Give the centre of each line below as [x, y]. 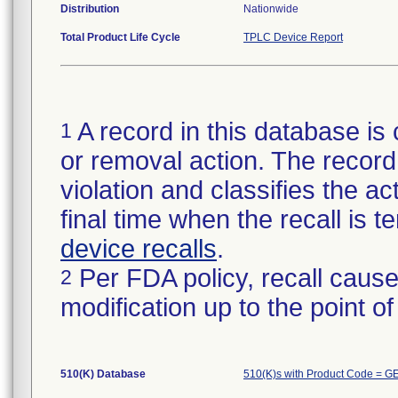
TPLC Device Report [293, 37]
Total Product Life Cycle [120, 37]
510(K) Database [103, 374]
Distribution [90, 9]
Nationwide [271, 9]
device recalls [139, 249]
